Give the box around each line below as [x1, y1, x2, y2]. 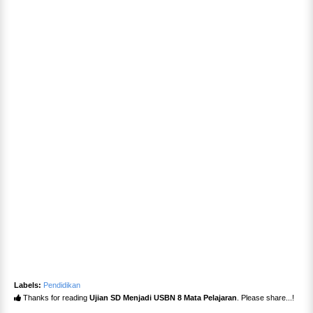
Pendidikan [43, 281, 80, 290]
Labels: [14, 281, 41, 290]
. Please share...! [237, 293, 294, 303]
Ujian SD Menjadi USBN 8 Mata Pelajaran [89, 293, 237, 303]
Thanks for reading [21, 293, 89, 303]
